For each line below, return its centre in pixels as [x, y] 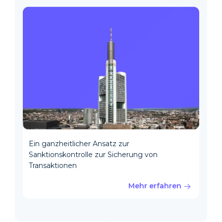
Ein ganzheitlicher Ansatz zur [79, 143]
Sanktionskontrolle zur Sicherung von [93, 154]
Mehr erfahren [156, 186]
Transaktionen [53, 165]
